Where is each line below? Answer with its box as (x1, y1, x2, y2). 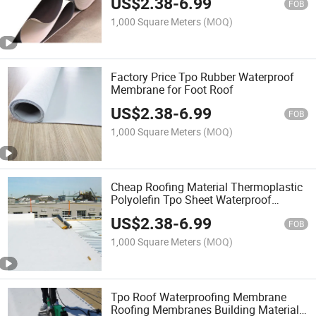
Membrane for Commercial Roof (111, 205, 272, 221)
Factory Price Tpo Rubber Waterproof (111, 68, 295, 85)
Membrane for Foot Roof (111, 81, 234, 97)
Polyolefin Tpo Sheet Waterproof (111, 192, 272, 208)
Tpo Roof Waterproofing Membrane (111, 289, 287, 305)
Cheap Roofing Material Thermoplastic (111, 179, 303, 195)
